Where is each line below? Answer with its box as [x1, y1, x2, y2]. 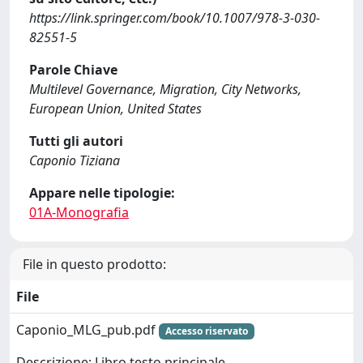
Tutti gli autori [29, 131, 123, 150]
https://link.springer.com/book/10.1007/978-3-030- [29, 8, 320, 27]
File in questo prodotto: [23, 254, 166, 273]
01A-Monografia [29, 203, 129, 221]
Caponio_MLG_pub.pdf [16, 320, 159, 339]
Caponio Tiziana [29, 151, 120, 169]
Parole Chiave [29, 60, 117, 79]
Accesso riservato [164, 323, 248, 338]
